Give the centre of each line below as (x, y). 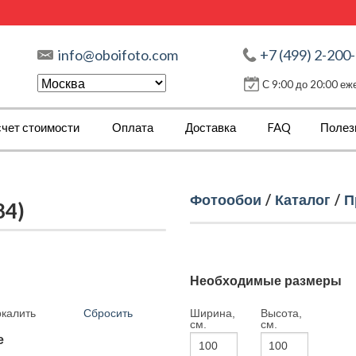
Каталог (303, 199)
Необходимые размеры (266, 281)
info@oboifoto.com (118, 55)
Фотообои (226, 199)
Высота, (281, 313)
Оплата (133, 127)
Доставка (211, 127)
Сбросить (108, 313)
